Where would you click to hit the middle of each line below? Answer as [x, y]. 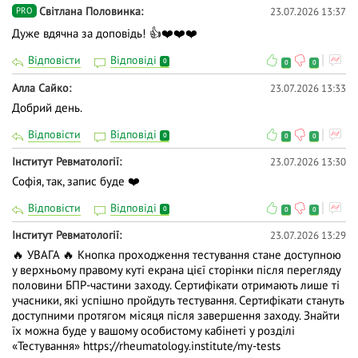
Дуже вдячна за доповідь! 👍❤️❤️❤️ [105, 34]
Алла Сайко [40, 88]
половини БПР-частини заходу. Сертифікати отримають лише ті [176, 285]
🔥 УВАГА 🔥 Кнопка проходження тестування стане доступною [177, 255]
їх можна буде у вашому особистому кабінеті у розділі [153, 331]
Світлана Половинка [90, 11]
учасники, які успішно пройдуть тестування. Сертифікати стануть [178, 300]
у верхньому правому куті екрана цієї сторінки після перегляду [176, 270]
